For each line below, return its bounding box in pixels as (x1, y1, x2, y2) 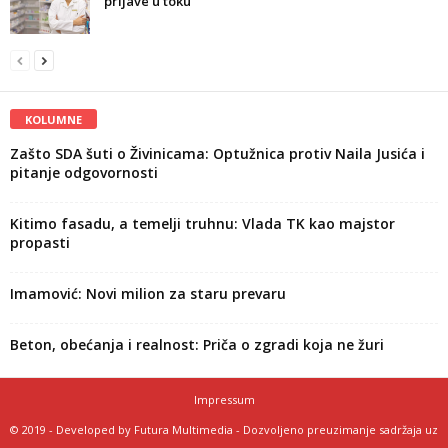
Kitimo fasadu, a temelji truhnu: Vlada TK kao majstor (10, 214, 395, 234)
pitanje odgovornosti (10, 163, 158, 183)
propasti (10, 233, 70, 253)
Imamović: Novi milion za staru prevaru (10, 284, 286, 304)
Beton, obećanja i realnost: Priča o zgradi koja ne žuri (10, 335, 384, 355)
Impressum (193, 392, 255, 408)
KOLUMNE (25, 112, 82, 128)
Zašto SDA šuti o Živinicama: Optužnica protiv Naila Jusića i (10, 144, 425, 164)
